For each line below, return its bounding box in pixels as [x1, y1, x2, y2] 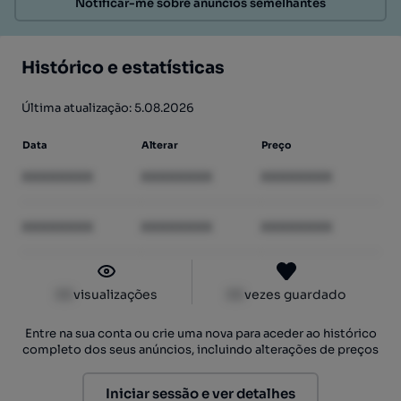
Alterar [141, 139, 179, 151]
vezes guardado [244, 286, 346, 303]
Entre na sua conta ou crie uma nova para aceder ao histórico [24, 326, 377, 341]
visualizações [73, 286, 158, 303]
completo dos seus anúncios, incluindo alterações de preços [22, 342, 379, 357]
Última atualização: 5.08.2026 [21, 100, 194, 115]
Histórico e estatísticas [21, 57, 225, 79]
